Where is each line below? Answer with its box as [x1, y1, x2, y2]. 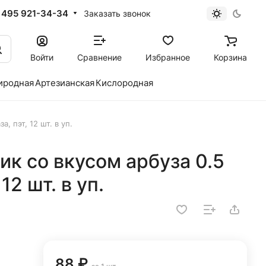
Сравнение [77, 52, 122, 62]
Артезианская [35, 77, 94, 88]
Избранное [145, 52, 190, 62]
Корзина [214, 52, 247, 62]
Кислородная [96, 77, 153, 88]
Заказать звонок [83, 8, 151, 18]
